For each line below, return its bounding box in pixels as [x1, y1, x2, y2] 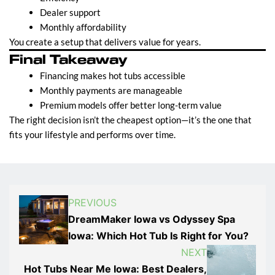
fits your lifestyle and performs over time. [9, 129, 176, 141]
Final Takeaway [9, 50, 127, 69]
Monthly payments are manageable [40, 85, 182, 96]
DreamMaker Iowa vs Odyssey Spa [68, 213, 235, 226]
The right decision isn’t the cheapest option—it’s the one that [9, 114, 252, 126]
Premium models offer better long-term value [40, 99, 222, 111]
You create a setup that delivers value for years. [9, 36, 201, 48]
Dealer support [40, 7, 101, 18]
